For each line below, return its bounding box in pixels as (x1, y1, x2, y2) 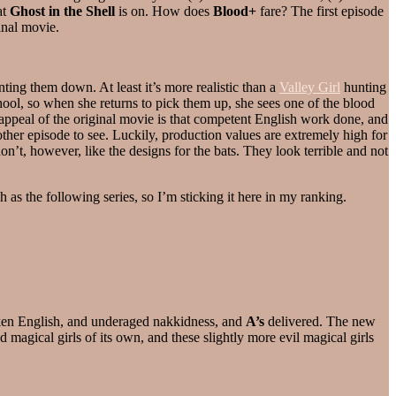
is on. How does (115, 3, 213, 19)
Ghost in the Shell (10, 3, 115, 19)
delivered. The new (264, 313, 376, 329)
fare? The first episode (256, 3, 384, 19)
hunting (340, 79, 386, 95)
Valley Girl (279, 79, 340, 95)
